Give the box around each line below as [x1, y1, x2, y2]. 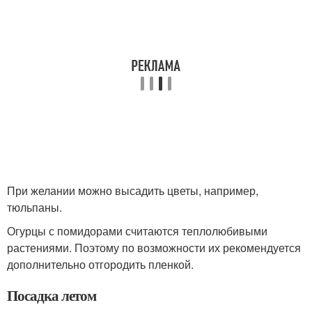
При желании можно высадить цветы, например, [7, 182, 258, 198]
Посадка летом [7, 285, 97, 306]
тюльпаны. [7, 199, 62, 215]
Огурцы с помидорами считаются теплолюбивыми [7, 223, 267, 239]
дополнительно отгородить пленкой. [7, 256, 194, 272]
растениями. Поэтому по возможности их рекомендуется [7, 240, 301, 256]
